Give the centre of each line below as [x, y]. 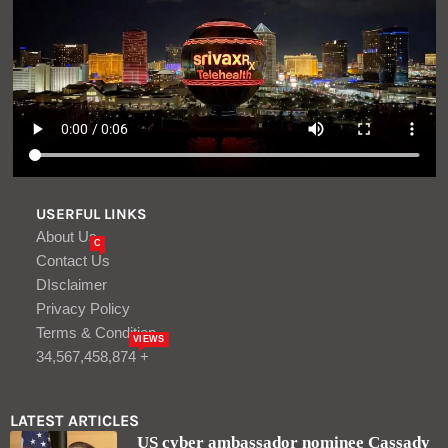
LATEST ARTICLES [74, 420]
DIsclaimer [71, 284]
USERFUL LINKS [91, 213]
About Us [66, 236]
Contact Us [73, 260]
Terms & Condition [96, 332]
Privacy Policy [83, 308]
